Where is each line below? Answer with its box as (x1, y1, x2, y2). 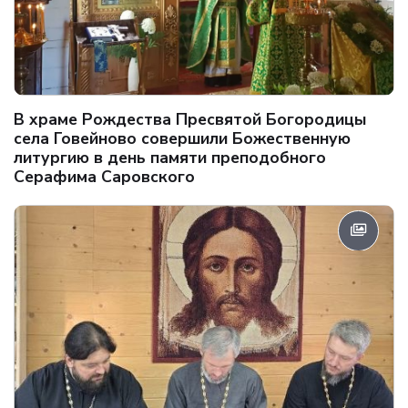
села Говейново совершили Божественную (14, 127, 351, 149)
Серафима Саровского (14, 165, 195, 188)
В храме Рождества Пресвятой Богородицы (14, 107, 366, 130)
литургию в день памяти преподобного (14, 146, 326, 168)
